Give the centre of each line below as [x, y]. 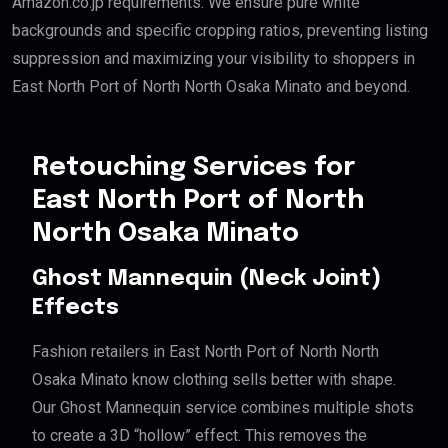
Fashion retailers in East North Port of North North [205, 352]
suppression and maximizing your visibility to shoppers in [213, 59]
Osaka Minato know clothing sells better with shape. [214, 380]
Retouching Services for [193, 168]
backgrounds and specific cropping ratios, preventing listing [220, 31]
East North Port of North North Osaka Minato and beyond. [211, 87]
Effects [75, 308]
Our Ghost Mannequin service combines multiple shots [223, 408]
